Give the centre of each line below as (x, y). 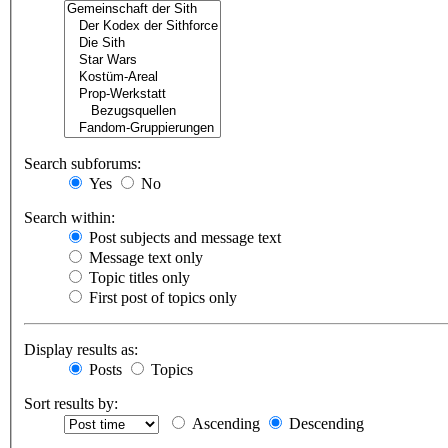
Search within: (69, 218)
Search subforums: (82, 164)
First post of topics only (161, 298)
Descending (324, 424)
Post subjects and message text (183, 238)
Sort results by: (71, 404)
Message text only (144, 258)
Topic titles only (137, 278)
